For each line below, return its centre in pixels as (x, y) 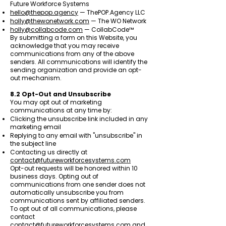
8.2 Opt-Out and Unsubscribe (61, 94)
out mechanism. (36, 78)
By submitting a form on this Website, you (74, 38)
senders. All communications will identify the (79, 62)
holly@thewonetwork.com (50, 21)
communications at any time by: (61, 110)
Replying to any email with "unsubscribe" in (76, 135)
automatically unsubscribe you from (67, 192)
